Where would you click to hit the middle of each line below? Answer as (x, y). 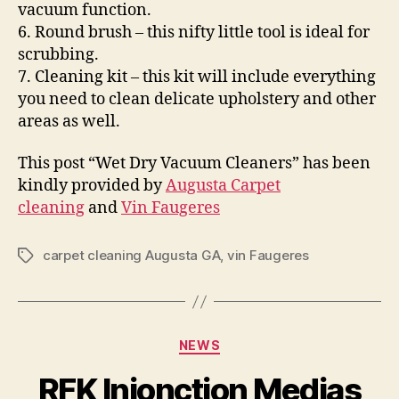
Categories (238, 342)
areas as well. (69, 121)
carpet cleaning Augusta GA (132, 255)
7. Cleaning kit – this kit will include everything (197, 77)
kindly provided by (92, 186)
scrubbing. (58, 54)
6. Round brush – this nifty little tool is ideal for (194, 32)
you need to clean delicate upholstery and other (197, 99)
